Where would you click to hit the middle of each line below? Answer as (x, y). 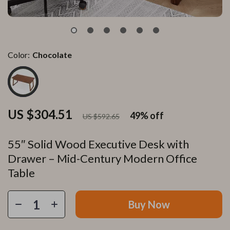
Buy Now (149, 204)
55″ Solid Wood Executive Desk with (98, 144)
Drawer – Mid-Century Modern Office (102, 158)
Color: (19, 55)
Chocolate (52, 55)
